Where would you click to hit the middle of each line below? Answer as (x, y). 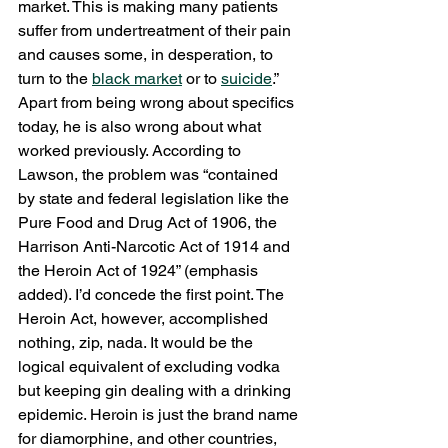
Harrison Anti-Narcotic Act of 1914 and (156, 246)
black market (137, 78)
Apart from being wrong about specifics (158, 102)
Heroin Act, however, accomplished (145, 318)
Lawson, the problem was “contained (150, 174)
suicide (246, 78)
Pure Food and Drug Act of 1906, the (149, 222)
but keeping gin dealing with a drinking (156, 390)
